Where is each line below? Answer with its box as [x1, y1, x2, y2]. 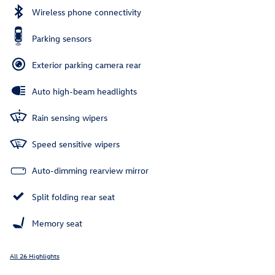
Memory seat [32, 217, 82, 230]
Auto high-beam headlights [32, 85, 137, 98]
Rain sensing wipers [32, 112, 107, 124]
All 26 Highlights [10, 251, 60, 261]
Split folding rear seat [32, 191, 115, 203]
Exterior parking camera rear [32, 59, 141, 71]
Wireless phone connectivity [32, 6, 141, 18]
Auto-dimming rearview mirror [32, 165, 149, 177]
